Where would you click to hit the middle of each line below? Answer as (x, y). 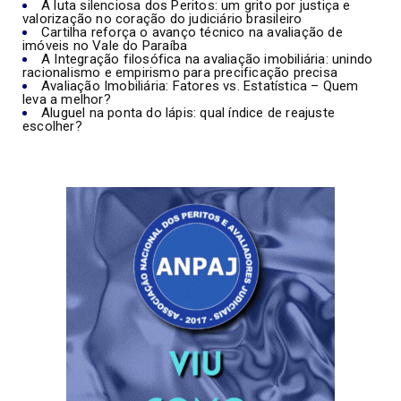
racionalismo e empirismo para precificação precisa (180, 72)
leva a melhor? (67, 99)
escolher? (52, 126)
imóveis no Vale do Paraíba (105, 45)
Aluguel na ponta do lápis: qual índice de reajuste (188, 112)
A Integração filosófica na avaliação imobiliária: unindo (207, 59)
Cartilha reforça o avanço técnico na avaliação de (192, 32)
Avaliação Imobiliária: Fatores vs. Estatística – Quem (200, 85)
